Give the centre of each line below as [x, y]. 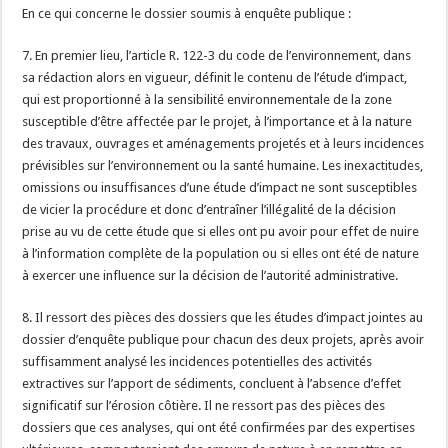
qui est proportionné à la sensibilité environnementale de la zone [207, 99]
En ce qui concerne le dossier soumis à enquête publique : [187, 13]
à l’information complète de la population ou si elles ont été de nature [221, 253]
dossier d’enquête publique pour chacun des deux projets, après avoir [223, 339]
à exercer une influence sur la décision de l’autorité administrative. [210, 275]
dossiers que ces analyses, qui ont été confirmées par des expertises [219, 427]
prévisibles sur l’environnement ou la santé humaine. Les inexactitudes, [223, 165]
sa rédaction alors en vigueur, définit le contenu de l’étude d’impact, [215, 77]
